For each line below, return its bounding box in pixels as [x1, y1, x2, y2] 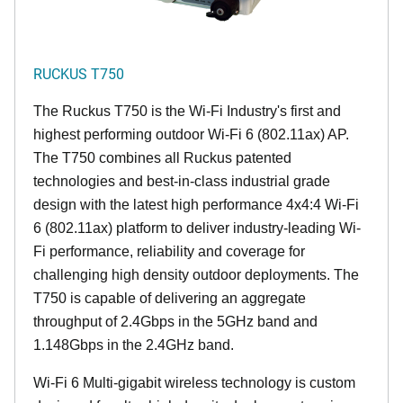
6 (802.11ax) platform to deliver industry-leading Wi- [33, 220, 361, 237]
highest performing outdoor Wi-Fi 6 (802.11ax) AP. [33, 127, 349, 143]
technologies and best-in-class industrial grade [33, 174, 330, 190]
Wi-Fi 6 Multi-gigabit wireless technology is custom [33, 375, 355, 391]
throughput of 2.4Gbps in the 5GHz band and [33, 314, 318, 330]
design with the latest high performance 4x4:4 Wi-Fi [33, 197, 359, 213]
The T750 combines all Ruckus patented [33, 150, 291, 166]
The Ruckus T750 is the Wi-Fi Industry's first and [33, 103, 341, 120]
